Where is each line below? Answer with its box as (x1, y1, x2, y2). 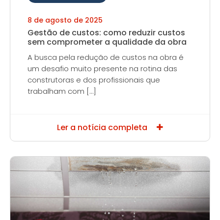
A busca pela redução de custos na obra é (27, 52, 184, 62)
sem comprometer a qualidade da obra (27, 36, 187, 48)
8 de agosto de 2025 (27, 15, 103, 25)
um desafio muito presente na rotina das (27, 63, 177, 74)
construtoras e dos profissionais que (27, 75, 160, 85)
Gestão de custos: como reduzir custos (27, 27, 185, 38)
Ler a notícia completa (57, 122, 149, 133)
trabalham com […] (27, 86, 96, 96)
